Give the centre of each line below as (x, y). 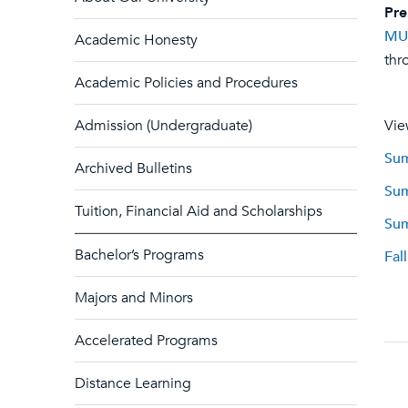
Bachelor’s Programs (139, 255)
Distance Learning (133, 383)
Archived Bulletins (133, 168)
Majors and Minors (134, 298)
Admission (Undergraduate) (163, 126)
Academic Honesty (136, 40)
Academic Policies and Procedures (186, 83)
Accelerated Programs (146, 341)
